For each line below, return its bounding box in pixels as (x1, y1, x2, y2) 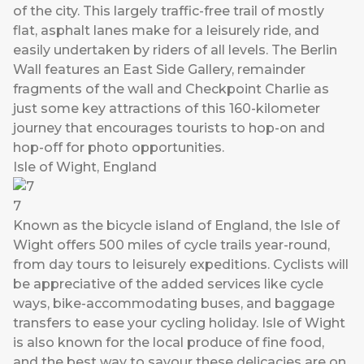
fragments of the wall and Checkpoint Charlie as (13, 81, 329, 97)
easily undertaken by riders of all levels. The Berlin (13, 42, 337, 58)
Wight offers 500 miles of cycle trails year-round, (13, 237, 330, 253)
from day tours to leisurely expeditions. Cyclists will (13, 257, 349, 273)
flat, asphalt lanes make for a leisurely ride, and (13, 23, 319, 39)
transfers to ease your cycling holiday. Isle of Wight (13, 315, 345, 331)
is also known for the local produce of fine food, (13, 335, 324, 351)
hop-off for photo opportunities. (13, 140, 227, 156)
